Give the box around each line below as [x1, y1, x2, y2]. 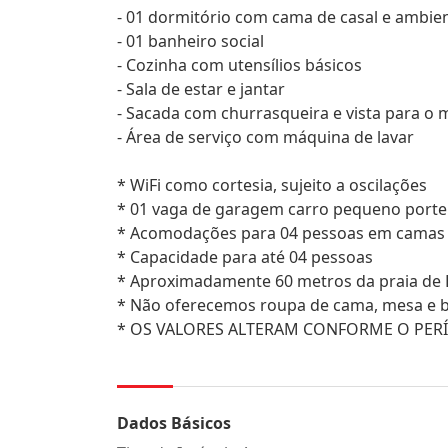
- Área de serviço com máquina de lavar [117, 126, 414, 148]
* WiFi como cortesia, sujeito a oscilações [117, 174, 427, 196]
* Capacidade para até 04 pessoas [117, 246, 373, 268]
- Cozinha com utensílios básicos [117, 54, 362, 76]
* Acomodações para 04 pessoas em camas [117, 222, 445, 244]
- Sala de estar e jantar [117, 78, 285, 100]
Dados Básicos [117, 412, 231, 434]
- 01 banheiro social [117, 30, 264, 52]
